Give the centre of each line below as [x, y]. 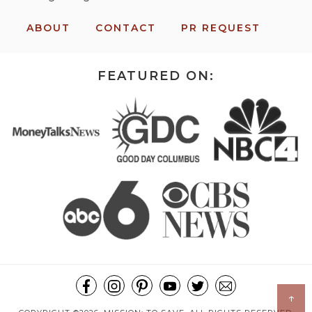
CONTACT [125, 28]
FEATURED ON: [156, 76]
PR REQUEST [220, 28]
